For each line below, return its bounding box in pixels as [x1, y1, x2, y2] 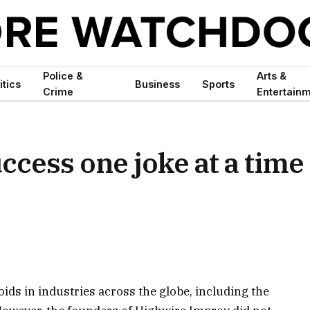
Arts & [257, 70, 287, 82]
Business [135, 77, 181, 90]
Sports [202, 77, 235, 90]
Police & [43, 70, 84, 82]
